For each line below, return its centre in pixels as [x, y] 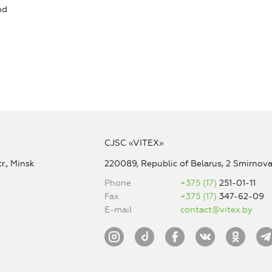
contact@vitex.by [217, 210]
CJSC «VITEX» [134, 143]
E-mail [118, 210]
